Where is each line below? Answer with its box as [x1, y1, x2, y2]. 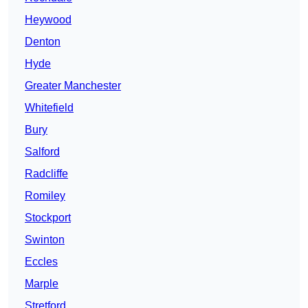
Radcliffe [25, 168, 68, 180]
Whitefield [25, 102, 74, 114]
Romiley [25, 190, 65, 202]
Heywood [25, 14, 71, 26]
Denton [25, 36, 60, 48]
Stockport [25, 212, 71, 224]
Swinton [25, 234, 65, 246]
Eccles [25, 256, 58, 268]
